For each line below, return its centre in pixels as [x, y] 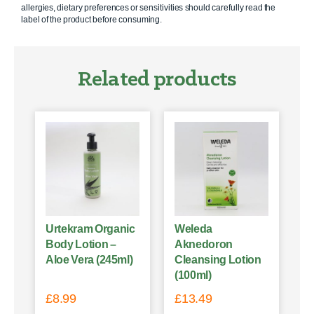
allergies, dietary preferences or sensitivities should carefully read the [149, 8]
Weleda [193, 228]
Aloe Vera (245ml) [89, 259]
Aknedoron [204, 244]
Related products [157, 80]
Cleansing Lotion [218, 259]
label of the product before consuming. [92, 20]
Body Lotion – [81, 244]
